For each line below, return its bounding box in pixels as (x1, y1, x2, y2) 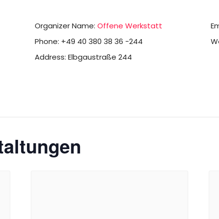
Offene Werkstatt (97, 21, 163, 31)
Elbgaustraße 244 (68, 52, 132, 62)
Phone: (35, 36, 60, 46)
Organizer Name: (35, 21, 96, 31)
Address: (35, 52, 66, 62)
